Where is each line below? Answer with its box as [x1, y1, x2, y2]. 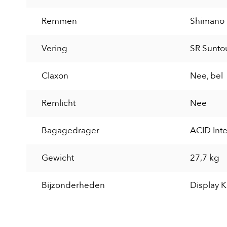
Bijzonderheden [42, 179, 105, 192]
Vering [42, 43, 67, 55]
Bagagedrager [42, 125, 99, 137]
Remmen [42, 15, 77, 27]
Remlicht [42, 97, 75, 109]
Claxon [42, 70, 68, 82]
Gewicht [42, 152, 74, 164]
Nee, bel [190, 70, 223, 82]
